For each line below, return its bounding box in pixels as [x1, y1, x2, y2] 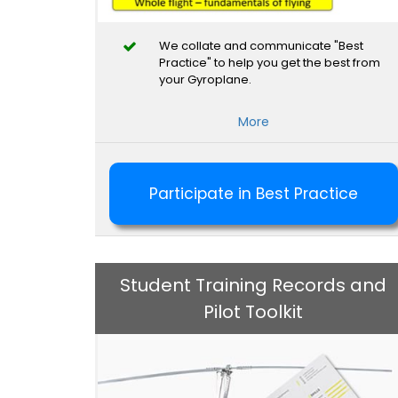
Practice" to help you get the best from [159, 53, 380, 71]
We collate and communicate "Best [159, 36, 363, 54]
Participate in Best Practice [148, 182, 358, 204]
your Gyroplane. [159, 70, 251, 88]
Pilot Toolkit [203, 298, 304, 324]
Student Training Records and [120, 272, 387, 298]
